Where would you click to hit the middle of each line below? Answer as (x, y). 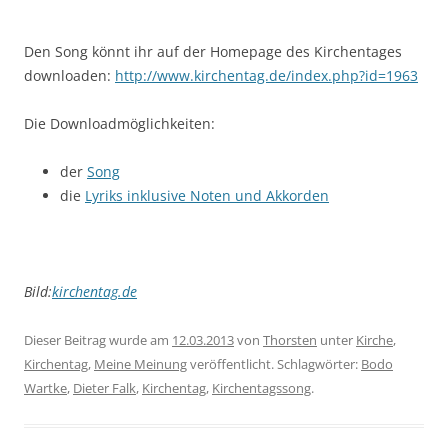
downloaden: (69, 75)
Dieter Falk (104, 388)
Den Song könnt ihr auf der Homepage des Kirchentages (213, 51)
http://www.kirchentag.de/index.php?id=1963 (266, 75)
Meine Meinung (140, 364)
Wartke (45, 388)
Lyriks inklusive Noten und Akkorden (207, 195)
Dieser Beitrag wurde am (98, 340)
